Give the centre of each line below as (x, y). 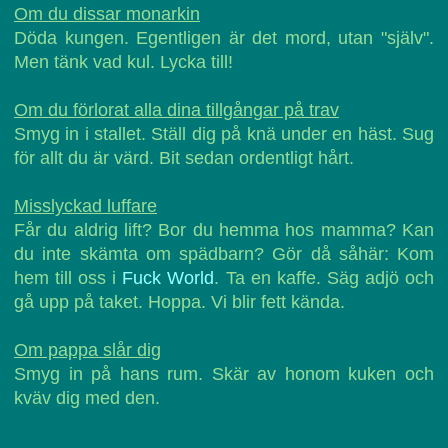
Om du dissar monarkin (107, 14)
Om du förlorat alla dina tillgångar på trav (176, 110)
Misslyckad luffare (85, 206)
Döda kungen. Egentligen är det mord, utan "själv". (224, 38)
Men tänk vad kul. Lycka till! (123, 62)
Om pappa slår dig (87, 350)
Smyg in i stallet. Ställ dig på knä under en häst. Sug (224, 134)
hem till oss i (68, 278)
